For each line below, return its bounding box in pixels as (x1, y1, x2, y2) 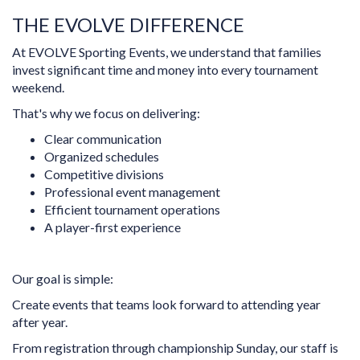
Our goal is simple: (12, 271, 113, 287)
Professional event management (44, 184, 220, 200)
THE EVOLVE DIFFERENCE (12, 13, 244, 37)
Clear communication (44, 131, 162, 147)
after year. (12, 314, 67, 330)
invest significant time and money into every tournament (12, 62, 318, 78)
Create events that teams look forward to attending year (12, 297, 321, 313)
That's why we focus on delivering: (12, 105, 200, 121)
